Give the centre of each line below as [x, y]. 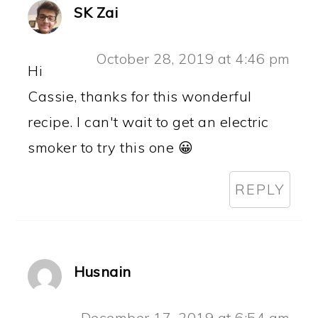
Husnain [103, 271]
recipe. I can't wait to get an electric [148, 121]
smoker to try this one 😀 [111, 147]
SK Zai [96, 12]
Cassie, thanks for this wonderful [140, 96]
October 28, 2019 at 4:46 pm [193, 58]
